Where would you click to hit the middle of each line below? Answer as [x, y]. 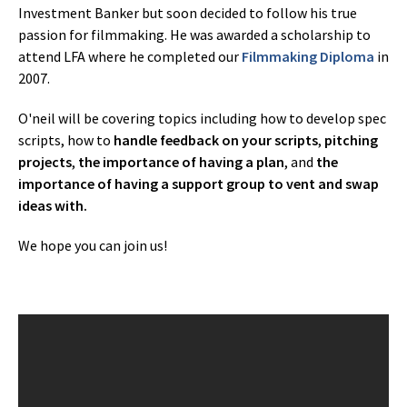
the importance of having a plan [181, 162]
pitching [351, 140]
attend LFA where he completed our [130, 56]
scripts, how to [66, 140]
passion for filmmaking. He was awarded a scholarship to [194, 35]
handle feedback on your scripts [216, 140]
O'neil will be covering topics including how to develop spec [202, 118]
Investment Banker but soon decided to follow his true [188, 13]
